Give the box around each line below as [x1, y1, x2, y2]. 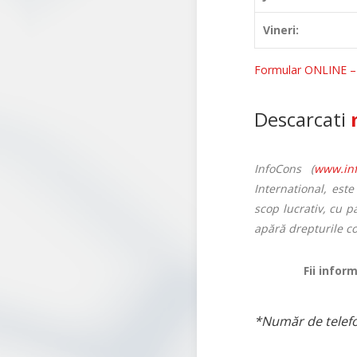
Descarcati [254, 105, 351, 132]
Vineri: [263, 22, 299, 37]
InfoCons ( [254, 160, 314, 176]
